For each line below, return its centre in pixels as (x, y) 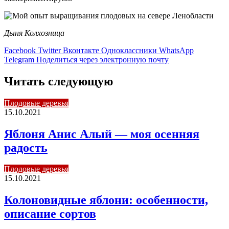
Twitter (49, 50)
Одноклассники (129, 50)
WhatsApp (176, 50)
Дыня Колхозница (34, 33)
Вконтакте (81, 50)
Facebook (20, 50)
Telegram (19, 59)
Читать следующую (59, 81)
